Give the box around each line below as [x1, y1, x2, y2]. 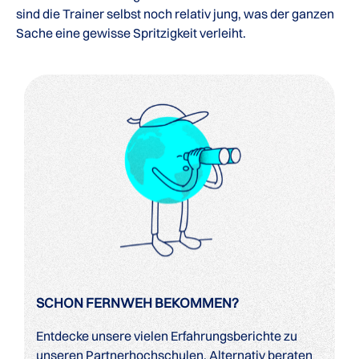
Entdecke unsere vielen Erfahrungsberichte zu [36, 327, 297, 344]
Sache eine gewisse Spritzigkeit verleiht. [16, 25, 246, 41]
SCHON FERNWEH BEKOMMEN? [36, 293, 239, 311]
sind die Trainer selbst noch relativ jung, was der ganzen [16, 6, 334, 22]
